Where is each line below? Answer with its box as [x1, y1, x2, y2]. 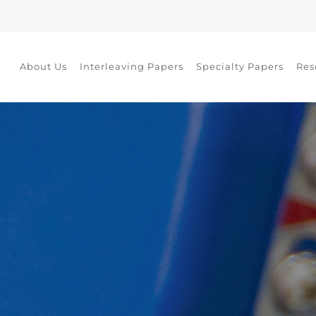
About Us [20, 60, 67, 72]
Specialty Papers [196, 60, 284, 72]
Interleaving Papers [80, 60, 183, 72]
